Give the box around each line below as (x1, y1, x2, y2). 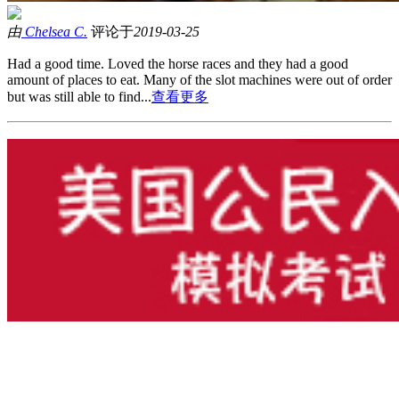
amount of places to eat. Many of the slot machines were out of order (7, 71, 392, 87)
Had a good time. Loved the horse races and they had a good (7, 55, 348, 71)
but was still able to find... (7, 88, 151, 104)
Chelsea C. (25, 23, 87, 39)
